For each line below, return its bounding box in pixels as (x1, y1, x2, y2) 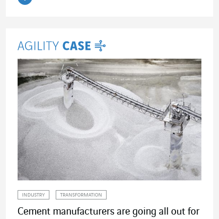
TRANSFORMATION (60, 193, 102, 198)
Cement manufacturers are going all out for (18, 206, 199, 218)
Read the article (17, 4, 107, 19)
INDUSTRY (22, 193, 45, 198)
